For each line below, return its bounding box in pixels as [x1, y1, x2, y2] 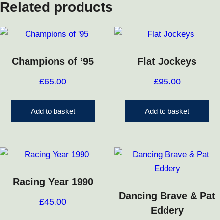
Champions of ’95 [12, 56, 94, 67]
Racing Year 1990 [12, 176, 93, 188]
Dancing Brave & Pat [119, 191, 216, 202]
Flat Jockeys [137, 56, 197, 67]
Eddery [150, 205, 184, 216]
